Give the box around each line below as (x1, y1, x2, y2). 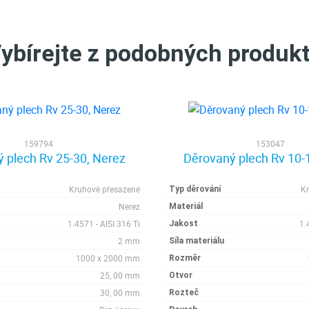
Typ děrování (169, 184, 221, 194)
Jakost (169, 219, 198, 228)
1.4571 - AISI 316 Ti (68, 218, 140, 229)
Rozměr (169, 253, 201, 263)
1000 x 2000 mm (76, 252, 140, 263)
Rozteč (169, 288, 199, 297)
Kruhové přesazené (69, 183, 140, 195)
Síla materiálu (169, 236, 224, 246)
